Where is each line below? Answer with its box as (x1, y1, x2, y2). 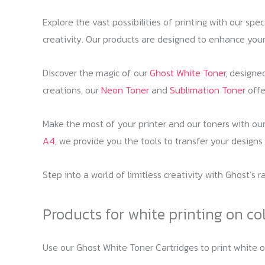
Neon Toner (101, 82, 149, 97)
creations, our (43, 82, 101, 97)
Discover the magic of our (43, 65, 150, 80)
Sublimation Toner (170, 82, 245, 97)
